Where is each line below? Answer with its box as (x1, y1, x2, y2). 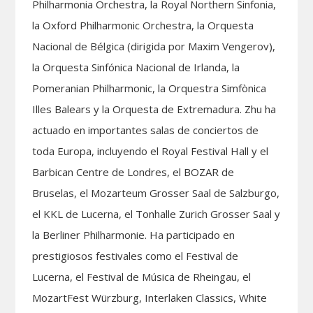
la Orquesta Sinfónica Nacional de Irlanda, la (32, 59, 240, 74)
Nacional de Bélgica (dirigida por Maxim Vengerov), (32, 38, 276, 53)
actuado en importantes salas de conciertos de (32, 122, 259, 137)
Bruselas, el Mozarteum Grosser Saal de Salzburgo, (32, 185, 280, 200)
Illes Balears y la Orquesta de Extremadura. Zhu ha (32, 101, 277, 116)
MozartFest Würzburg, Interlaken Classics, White (32, 290, 268, 305)
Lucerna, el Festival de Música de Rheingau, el (32, 269, 252, 284)
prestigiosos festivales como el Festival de (32, 248, 239, 263)
